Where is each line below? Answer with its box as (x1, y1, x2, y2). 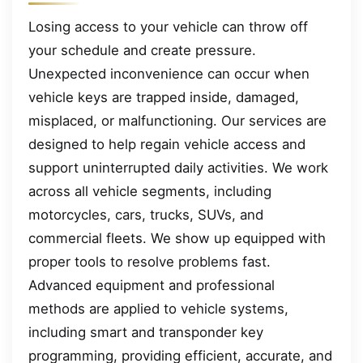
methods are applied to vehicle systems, (28, 301, 288, 318)
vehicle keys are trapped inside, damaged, (28, 89, 299, 106)
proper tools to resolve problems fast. (28, 254, 271, 271)
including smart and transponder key (28, 324, 263, 341)
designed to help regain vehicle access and (28, 136, 305, 153)
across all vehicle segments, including (28, 183, 271, 200)
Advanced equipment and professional (28, 277, 275, 294)
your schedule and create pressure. (28, 42, 256, 59)
